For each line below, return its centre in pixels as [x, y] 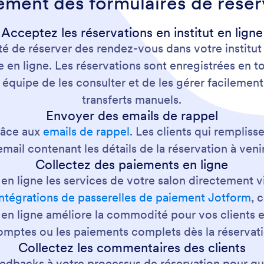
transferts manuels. [132, 100]
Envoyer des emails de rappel [132, 116]
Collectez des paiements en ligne [132, 165]
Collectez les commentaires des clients [132, 248]
